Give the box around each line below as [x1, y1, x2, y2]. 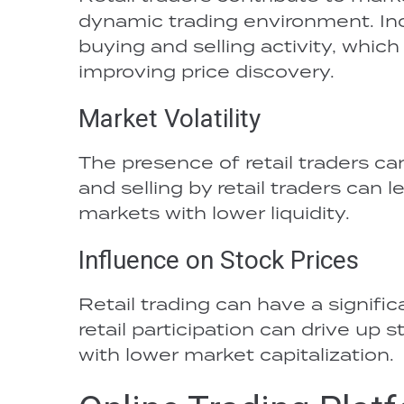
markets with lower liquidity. [78, 201, 350, 224]
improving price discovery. [78, 60, 335, 82]
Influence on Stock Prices [78, 245, 359, 275]
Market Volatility [78, 104, 261, 133]
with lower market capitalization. [78, 343, 394, 365]
